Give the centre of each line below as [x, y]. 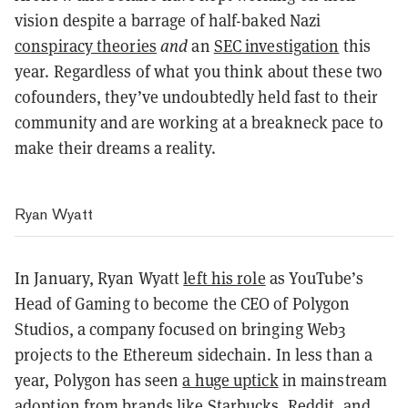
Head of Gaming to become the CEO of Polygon [183, 303]
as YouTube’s [314, 278]
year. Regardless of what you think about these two [199, 71]
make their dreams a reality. [115, 148]
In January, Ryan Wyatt [99, 278]
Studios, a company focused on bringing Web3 [180, 329]
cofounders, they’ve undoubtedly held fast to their [197, 97]
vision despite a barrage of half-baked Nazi [168, 20]
